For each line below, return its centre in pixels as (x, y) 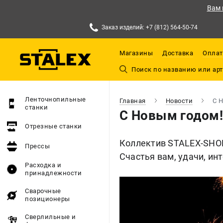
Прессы (37, 146)
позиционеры (48, 199)
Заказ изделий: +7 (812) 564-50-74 (149, 27)
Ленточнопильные (56, 99)
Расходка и (43, 165)
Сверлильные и (51, 217)
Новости (179, 101)
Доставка (178, 53)
